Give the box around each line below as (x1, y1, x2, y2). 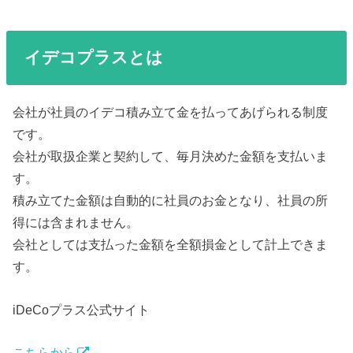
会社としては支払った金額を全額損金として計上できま (13, 237, 329, 252)
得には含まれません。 (13, 215, 139, 230)
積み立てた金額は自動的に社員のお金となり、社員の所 (13, 193, 329, 208)
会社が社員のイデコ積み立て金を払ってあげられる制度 (13, 105, 329, 120)
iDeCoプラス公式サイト (13, 302, 150, 317)
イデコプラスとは (24, 48, 163, 67)
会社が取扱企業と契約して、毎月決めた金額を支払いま (13, 149, 329, 164)
